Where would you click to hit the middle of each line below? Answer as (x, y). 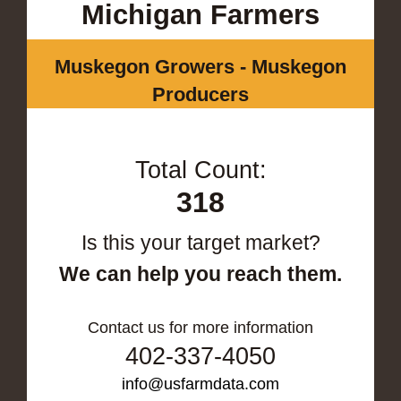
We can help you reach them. (200, 273)
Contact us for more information (200, 327)
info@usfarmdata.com (200, 384)
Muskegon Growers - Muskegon (200, 66)
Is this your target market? (200, 242)
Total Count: (200, 170)
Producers (200, 94)
